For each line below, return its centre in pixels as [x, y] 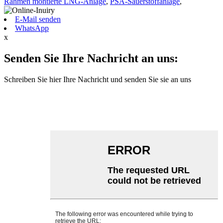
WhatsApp [32, 28]
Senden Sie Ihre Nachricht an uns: [91, 58]
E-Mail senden [38, 19]
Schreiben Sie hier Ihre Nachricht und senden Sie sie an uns [98, 80]
